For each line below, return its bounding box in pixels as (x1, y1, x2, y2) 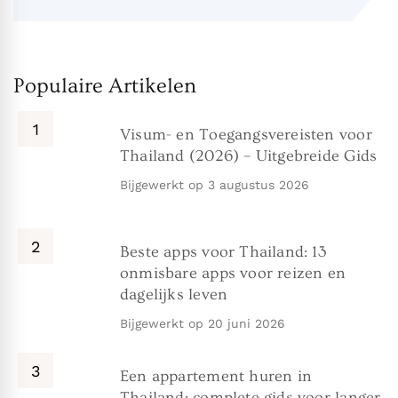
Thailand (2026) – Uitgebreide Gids (120, 147, 378, 166)
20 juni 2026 (208, 316, 285, 331)
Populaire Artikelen (13, 74, 196, 99)
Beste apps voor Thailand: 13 (120, 243, 327, 262)
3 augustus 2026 (208, 178, 309, 193)
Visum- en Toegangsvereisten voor (120, 125, 372, 145)
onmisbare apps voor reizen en (120, 264, 346, 283)
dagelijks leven (120, 285, 228, 305)
